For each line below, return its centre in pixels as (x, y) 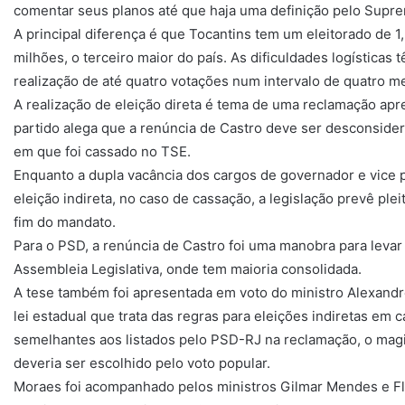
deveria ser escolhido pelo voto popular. (142, 363)
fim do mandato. (65, 222)
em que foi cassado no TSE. (102, 152)
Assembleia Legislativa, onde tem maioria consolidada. (188, 269)
